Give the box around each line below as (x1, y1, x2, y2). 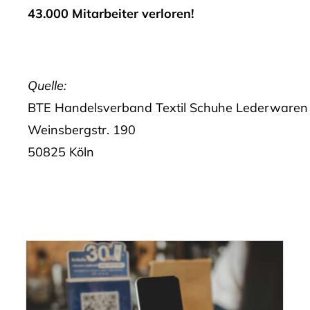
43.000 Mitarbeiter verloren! (27, 5, 194, 21)
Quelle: (27, 77, 66, 93)
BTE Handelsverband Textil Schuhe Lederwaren (27, 99, 308, 116)
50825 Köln (27, 143, 94, 160)
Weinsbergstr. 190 (27, 121, 136, 138)
